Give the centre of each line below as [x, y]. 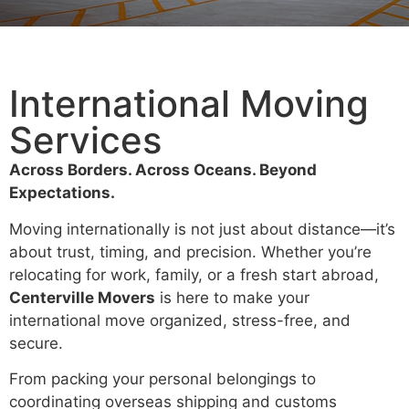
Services [85, 141]
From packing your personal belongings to [163, 379]
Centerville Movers [82, 297]
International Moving [189, 104]
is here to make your [232, 297]
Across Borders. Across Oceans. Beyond [163, 170]
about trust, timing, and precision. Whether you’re [190, 252]
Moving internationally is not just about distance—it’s [202, 229]
